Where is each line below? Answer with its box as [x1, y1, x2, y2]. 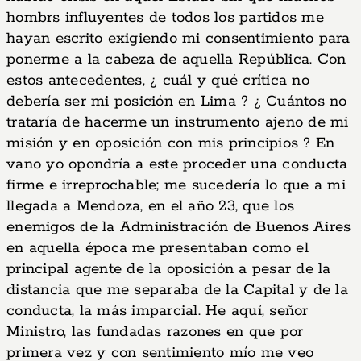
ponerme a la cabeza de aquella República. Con [6, 50, 346, 69]
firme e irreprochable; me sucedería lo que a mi [6, 176, 346, 195]
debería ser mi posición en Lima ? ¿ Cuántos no [6, 92, 347, 111]
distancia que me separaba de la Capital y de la [6, 280, 348, 300]
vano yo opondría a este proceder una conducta [6, 155, 348, 174]
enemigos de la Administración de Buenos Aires [6, 218, 351, 237]
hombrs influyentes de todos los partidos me [6, 8, 324, 27]
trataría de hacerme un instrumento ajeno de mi [6, 113, 349, 132]
